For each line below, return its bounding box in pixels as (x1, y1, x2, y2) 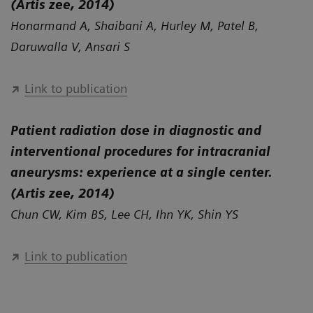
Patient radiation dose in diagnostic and (10, 123, 261, 138)
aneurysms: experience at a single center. (10, 165, 272, 180)
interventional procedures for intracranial (10, 144, 270, 159)
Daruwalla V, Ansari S (10, 39, 130, 54)
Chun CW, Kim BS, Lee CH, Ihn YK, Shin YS (10, 207, 238, 222)
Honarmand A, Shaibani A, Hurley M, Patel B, (10, 18, 259, 34)
